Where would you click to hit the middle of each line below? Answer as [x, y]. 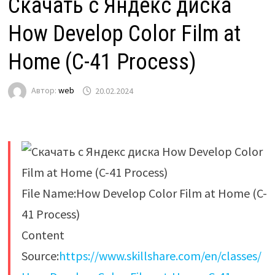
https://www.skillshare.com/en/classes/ [160, 256]
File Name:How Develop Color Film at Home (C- [144, 193]
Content [43, 235]
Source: [40, 256]
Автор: [45, 91]
